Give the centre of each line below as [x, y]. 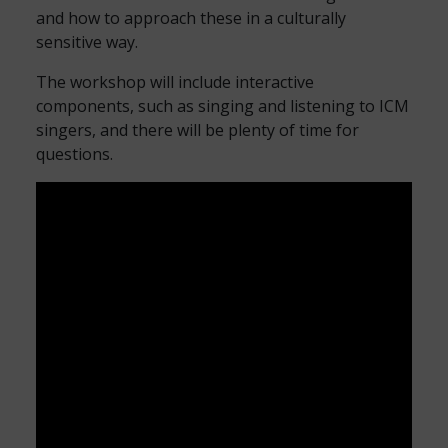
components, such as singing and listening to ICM [222, 106]
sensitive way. [87, 42]
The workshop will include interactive [175, 82]
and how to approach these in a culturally [191, 18]
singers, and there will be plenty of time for [197, 130]
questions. [74, 154]
